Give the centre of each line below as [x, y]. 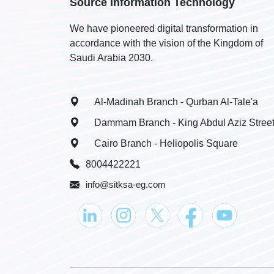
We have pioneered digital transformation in [164, 28]
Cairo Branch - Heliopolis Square [166, 143]
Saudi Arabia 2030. [111, 58]
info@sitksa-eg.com [126, 184]
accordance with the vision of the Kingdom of [166, 43]
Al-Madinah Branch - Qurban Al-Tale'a [176, 102]
